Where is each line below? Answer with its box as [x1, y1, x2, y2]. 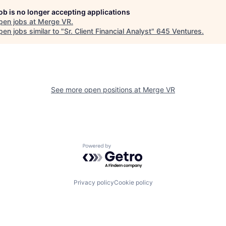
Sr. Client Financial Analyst [64, 27, 151, 35]
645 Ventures [156, 27, 202, 35]
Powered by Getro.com [82, 143, 171, 154]
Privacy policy [73, 179, 114, 186]
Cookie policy [114, 179, 153, 186]
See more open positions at [51, 85, 143, 94]
